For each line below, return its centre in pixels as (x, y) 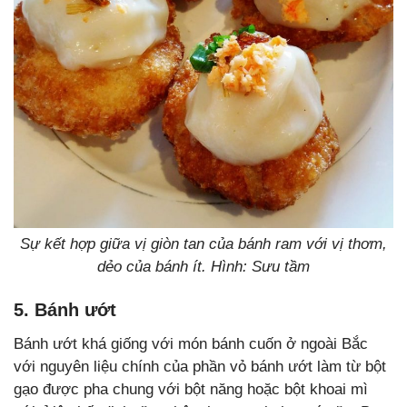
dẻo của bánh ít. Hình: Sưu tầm (203, 267)
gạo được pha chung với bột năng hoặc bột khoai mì (191, 390)
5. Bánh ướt (65, 310)
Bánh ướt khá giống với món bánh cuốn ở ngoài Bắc (191, 344)
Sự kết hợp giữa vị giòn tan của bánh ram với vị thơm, (203, 244)
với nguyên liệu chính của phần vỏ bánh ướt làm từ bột (200, 367)
